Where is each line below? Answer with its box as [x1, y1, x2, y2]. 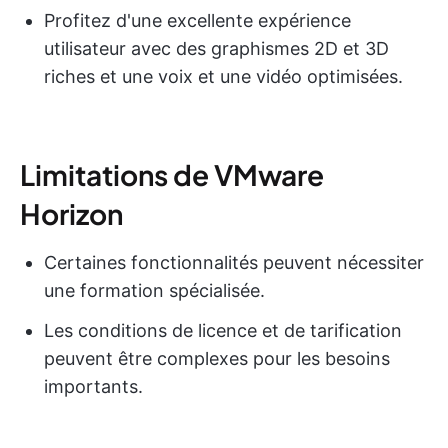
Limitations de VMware [20, 156, 324, 192]
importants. [44, 375, 143, 397]
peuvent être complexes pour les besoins [44, 347, 390, 369]
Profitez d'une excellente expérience [44, 9, 351, 31]
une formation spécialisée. [44, 279, 265, 301]
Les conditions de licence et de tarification [44, 319, 402, 341]
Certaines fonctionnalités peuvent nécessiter [44, 251, 424, 273]
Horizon [20, 195, 123, 231]
